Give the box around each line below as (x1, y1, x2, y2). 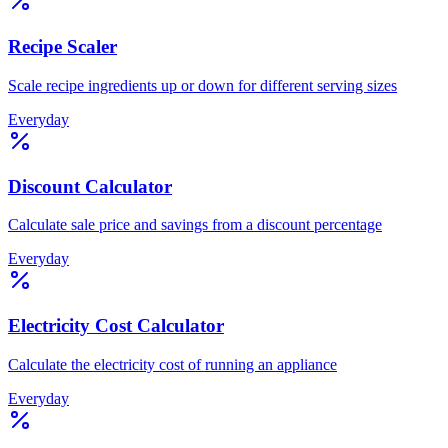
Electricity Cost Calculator (8, 315, 224, 337)
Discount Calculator (8, 175, 172, 197)
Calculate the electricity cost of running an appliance (8, 355, 337, 373)
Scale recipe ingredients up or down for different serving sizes (8, 76, 397, 94)
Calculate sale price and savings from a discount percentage (8, 216, 382, 234)
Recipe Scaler (8, 36, 117, 58)
